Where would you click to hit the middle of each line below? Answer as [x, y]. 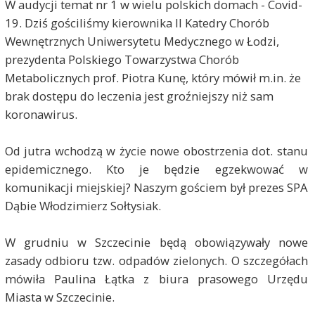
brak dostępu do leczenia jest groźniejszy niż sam [139, 96]
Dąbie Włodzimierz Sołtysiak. [83, 205]
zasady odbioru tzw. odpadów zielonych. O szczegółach [156, 260]
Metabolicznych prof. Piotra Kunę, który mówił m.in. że [153, 77]
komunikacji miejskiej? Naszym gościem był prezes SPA [156, 187]
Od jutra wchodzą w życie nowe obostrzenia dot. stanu [156, 150]
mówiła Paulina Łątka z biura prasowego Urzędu [156, 278]
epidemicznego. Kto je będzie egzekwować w [156, 169]
